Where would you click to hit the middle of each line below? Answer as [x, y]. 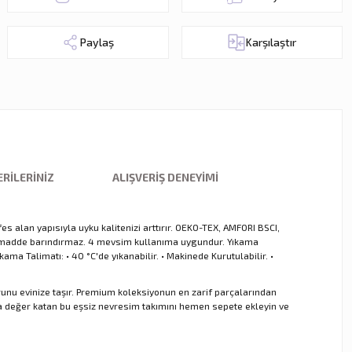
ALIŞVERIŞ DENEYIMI [165, 177]
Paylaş [97, 42]
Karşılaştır [271, 42]
